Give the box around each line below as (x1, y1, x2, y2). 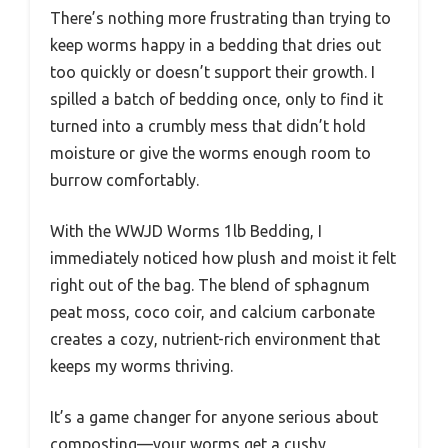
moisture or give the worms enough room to (50, 143, 371, 162)
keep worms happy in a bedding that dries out (50, 35, 381, 54)
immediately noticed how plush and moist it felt (50, 248, 396, 267)
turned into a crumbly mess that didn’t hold (50, 116, 366, 135)
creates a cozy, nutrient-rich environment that (50, 329, 380, 348)
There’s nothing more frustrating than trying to (50, 8, 391, 27)
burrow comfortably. (50, 170, 199, 189)
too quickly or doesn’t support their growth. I (50, 62, 375, 81)
